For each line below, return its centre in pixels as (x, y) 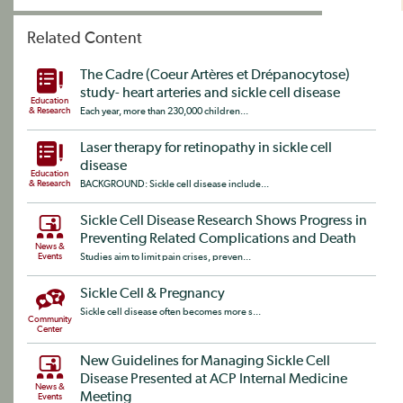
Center (49, 329)
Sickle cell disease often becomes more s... (170, 312)
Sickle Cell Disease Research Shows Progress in (224, 221)
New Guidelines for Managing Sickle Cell (205, 362)
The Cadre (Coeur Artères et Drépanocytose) (215, 76)
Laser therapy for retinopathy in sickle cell (206, 148)
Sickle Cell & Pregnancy (152, 294)
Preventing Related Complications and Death (218, 239)
